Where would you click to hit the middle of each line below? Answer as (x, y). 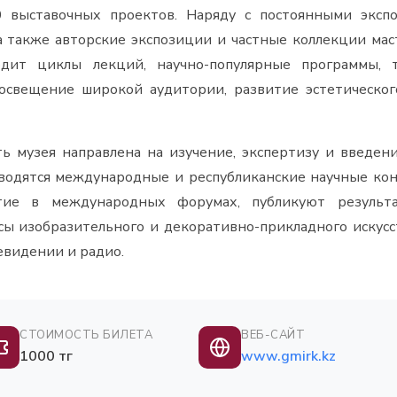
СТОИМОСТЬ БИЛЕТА (86, 335)
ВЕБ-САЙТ (273, 335)
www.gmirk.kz (288, 356)
